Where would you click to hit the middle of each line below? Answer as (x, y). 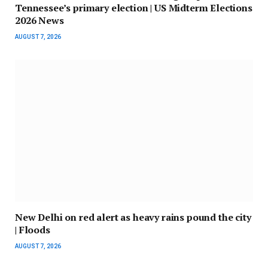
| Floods (33, 229)
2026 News (39, 20)
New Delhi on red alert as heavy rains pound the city (133, 217)
